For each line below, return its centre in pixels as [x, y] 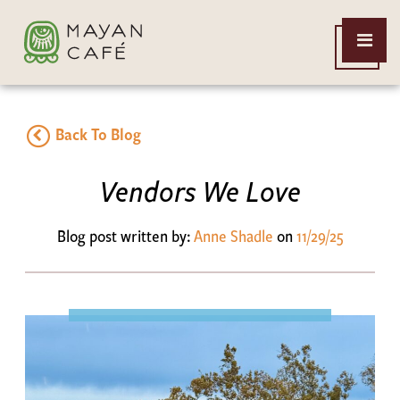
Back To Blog [96, 134]
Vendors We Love [200, 191]
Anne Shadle [233, 236]
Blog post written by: [125, 236]
